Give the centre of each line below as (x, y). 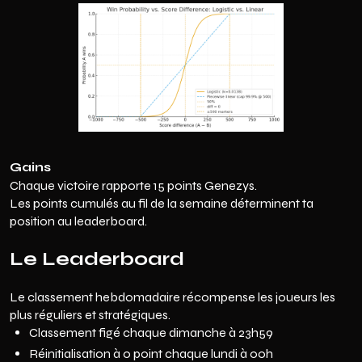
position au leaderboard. (78, 221)
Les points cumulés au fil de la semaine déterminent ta (162, 203)
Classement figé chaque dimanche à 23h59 (151, 333)
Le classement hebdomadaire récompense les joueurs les (173, 297)
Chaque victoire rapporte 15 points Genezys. (133, 185)
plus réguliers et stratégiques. (90, 315)
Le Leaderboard (97, 259)
